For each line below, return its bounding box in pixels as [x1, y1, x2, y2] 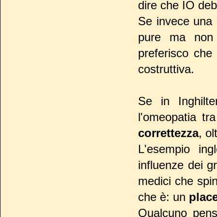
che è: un [138, 190, 189, 204]
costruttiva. [138, 62, 194, 76]
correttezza [138, 126, 199, 140]
